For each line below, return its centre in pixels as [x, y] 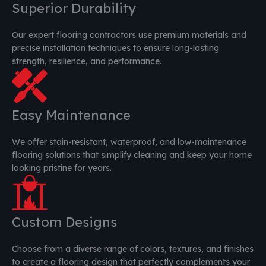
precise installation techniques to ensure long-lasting [115, 48]
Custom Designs [64, 222]
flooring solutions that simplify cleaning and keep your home [132, 155]
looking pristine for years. [62, 168]
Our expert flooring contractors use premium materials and [129, 35]
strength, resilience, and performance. [87, 61]
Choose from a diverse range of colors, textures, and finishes [133, 249]
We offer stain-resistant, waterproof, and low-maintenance [129, 142]
